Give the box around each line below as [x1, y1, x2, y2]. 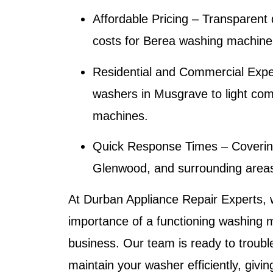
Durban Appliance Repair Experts [83, 192, 263, 206]
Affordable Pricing [93, 12, 188, 26]
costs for [93, 34, 143, 48]
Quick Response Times [93, 140, 218, 154]
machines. [93, 108, 148, 122]
